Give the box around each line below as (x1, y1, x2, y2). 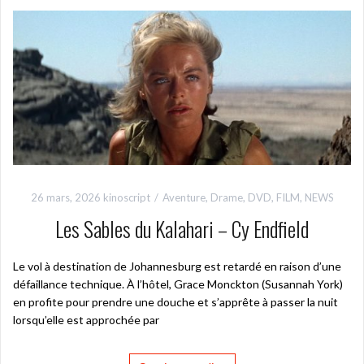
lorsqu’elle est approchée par (13, 313, 159, 327)
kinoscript (102, 191, 150, 205)
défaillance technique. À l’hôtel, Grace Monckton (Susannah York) (13, 277, 343, 292)
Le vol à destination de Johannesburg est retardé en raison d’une (13, 259, 341, 274)
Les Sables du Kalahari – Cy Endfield (55, 213, 309, 245)
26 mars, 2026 (30, 191, 101, 205)
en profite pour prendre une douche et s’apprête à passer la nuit (13, 295, 338, 310)
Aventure (162, 191, 206, 205)
